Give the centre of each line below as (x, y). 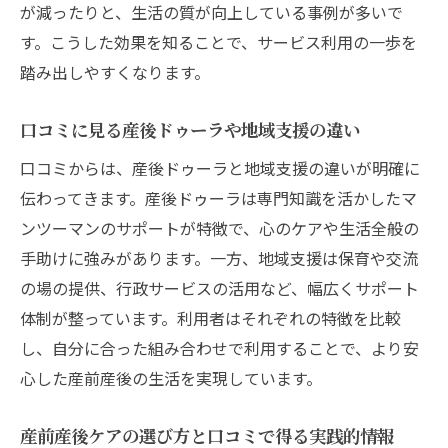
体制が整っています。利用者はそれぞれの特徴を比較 (210, 317)
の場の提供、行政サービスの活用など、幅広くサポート (219, 287)
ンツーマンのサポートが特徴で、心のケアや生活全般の (219, 227)
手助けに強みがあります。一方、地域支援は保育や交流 (219, 257)
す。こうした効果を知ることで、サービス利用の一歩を (218, 41)
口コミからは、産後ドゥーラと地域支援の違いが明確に (220, 167)
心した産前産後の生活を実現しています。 (171, 377)
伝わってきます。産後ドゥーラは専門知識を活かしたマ (218, 197)
